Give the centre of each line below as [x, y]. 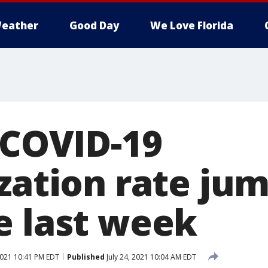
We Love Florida [192, 25]
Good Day [94, 25]
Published [86, 257]
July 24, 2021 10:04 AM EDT [150, 257]
